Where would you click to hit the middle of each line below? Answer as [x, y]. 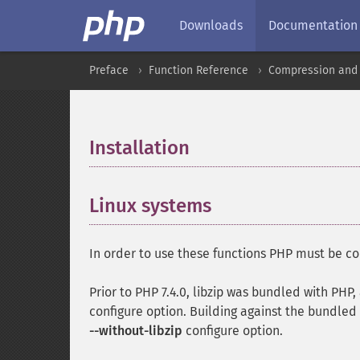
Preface [109, 70]
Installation [139, 148]
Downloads [211, 25]
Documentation [313, 25]
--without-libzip [136, 331]
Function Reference [198, 70]
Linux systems [150, 206]
